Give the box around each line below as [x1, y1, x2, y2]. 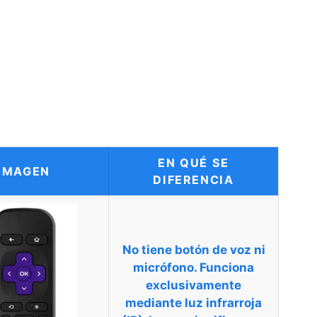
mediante [125, 295, 185, 310]
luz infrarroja [185, 295, 262, 310]
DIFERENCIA [153, 172, 234, 187]
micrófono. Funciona [133, 260, 254, 275]
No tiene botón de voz [122, 242, 251, 257]
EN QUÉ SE [158, 155, 229, 170]
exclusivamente [146, 277, 241, 292]
